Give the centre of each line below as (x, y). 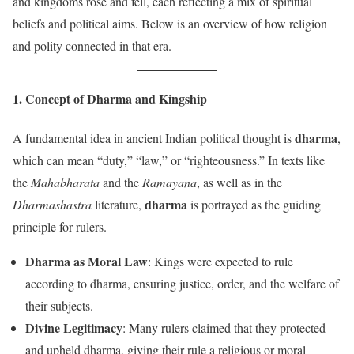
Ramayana (169, 182)
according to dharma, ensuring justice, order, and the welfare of (182, 283)
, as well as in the (239, 182)
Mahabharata (65, 182)
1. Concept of (50, 99)
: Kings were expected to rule (220, 261)
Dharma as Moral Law (87, 261)
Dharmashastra (52, 204)
